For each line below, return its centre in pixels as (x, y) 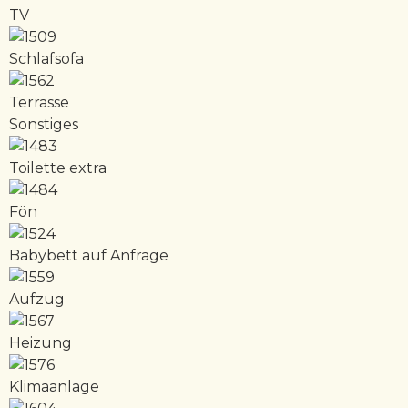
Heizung (41, 343)
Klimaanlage (54, 387)
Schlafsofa (46, 59)
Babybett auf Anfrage (89, 256)
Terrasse (39, 103)
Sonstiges (44, 125)
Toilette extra (58, 168)
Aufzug (37, 300)
